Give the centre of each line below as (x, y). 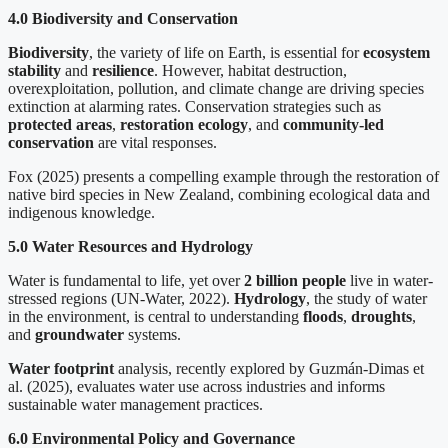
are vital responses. (155, 142)
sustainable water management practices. (135, 404)
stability (34, 70)
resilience (123, 70)
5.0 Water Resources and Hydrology (130, 246)
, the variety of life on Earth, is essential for (226, 52)
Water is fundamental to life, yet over (126, 280)
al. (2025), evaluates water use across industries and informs (196, 386)
